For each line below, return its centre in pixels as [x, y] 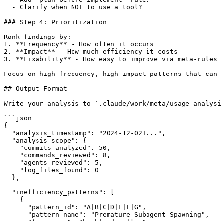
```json [18, 118]
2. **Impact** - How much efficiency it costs [91, 51]
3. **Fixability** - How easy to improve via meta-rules [110, 59]
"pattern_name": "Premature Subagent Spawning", [107, 214]
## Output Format [36, 88]
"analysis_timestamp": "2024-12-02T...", [85, 133]
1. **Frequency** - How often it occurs [79, 44]
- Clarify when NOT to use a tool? [73, 7]
